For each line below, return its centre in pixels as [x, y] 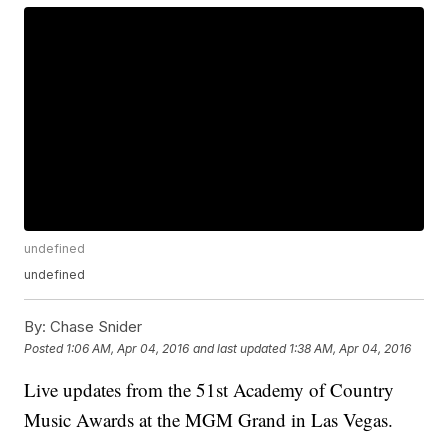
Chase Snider [94, 327]
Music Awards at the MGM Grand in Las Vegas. [209, 420]
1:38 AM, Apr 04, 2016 [350, 348]
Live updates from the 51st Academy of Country [209, 390]
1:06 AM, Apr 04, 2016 [128, 348]
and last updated [240, 348]
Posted [45, 348]
